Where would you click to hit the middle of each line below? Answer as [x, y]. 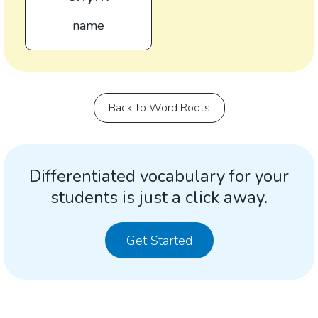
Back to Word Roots [159, 108]
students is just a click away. [159, 197]
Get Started [159, 241]
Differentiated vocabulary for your [159, 176]
